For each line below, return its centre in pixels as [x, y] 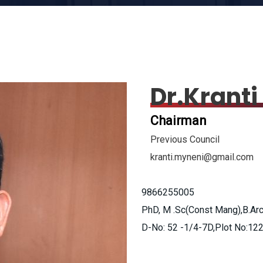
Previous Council [185, 139]
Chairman [178, 121]
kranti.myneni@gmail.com [202, 157]
